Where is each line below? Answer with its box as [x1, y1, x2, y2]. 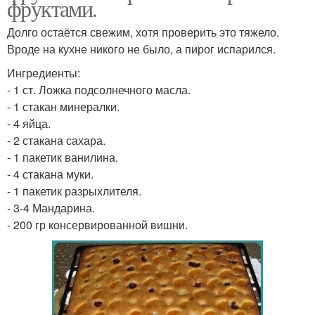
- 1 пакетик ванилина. [7, 149, 118, 165]
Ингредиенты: [7, 65, 80, 81]
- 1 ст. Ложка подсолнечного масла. [7, 82, 191, 98]
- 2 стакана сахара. [7, 132, 105, 148]
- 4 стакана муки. [7, 166, 94, 182]
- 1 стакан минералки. [7, 98, 120, 115]
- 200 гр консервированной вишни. [7, 217, 188, 233]
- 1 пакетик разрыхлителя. [7, 183, 141, 199]
